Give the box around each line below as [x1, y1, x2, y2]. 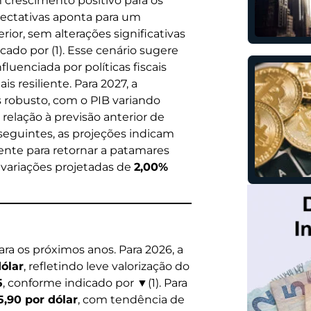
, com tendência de [78, 293, 185, 307]
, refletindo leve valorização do [24, 260, 190, 274]
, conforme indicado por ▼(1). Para [3, 276, 187, 290]
